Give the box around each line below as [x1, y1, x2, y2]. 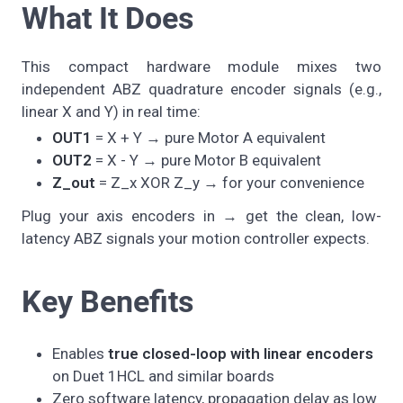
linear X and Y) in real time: [22, 102, 201, 121]
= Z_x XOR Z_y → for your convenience [95, 173, 364, 192]
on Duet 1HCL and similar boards [52, 367, 274, 386]
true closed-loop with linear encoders [108, 345, 373, 363]
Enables [52, 345, 108, 363]
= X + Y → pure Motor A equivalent [92, 128, 326, 147]
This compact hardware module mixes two [22, 57, 381, 76]
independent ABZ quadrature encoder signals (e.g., [22, 79, 381, 98]
